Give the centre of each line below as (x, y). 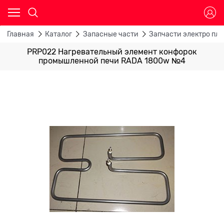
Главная (20, 34)
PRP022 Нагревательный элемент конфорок (112, 52)
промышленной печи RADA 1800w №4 (112, 61)
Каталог (58, 34)
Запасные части (110, 34)
